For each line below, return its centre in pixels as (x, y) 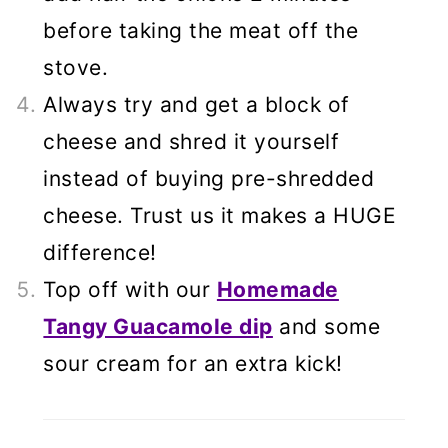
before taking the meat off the (201, 31)
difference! (100, 253)
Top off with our (130, 290)
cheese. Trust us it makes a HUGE (220, 216)
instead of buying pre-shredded (209, 179)
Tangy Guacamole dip (158, 327)
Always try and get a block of (196, 105)
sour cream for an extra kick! (193, 364)
